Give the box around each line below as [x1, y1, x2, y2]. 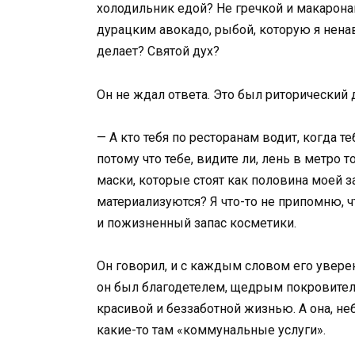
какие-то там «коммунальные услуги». [97, 322, 326, 338]
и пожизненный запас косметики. [97, 215, 296, 231]
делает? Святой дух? [97, 44, 219, 59]
